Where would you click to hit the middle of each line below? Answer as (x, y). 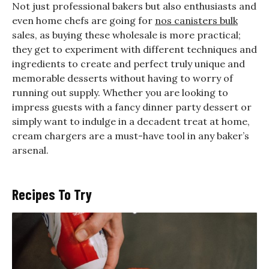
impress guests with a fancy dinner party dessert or (132, 107)
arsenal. (30, 150)
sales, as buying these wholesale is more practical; (126, 35)
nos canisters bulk (196, 20)
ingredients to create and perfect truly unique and (128, 63)
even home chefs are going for (83, 20)
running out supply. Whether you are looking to (120, 92)
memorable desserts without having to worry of (122, 78)
